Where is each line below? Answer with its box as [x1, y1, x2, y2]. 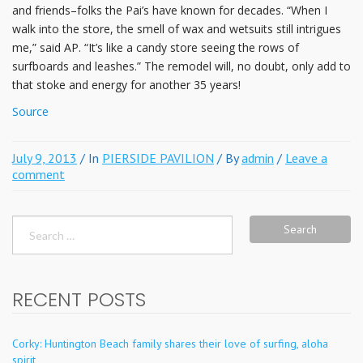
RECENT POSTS [12, 286, 146, 314]
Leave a [285, 150, 327, 167]
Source [12, 104, 49, 120]
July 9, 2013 [12, 150, 77, 167]
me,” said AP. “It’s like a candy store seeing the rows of [12, 40, 299, 56]
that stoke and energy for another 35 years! [12, 77, 241, 93]
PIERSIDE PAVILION [102, 150, 214, 167]
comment [12, 166, 65, 183]
